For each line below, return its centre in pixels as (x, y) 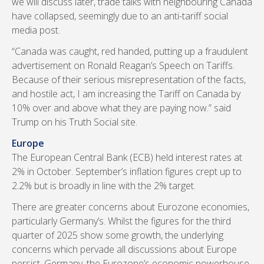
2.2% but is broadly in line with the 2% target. (104, 186)
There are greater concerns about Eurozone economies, (131, 207)
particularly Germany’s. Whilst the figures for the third (121, 221)
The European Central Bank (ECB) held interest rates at (127, 157)
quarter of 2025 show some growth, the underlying (118, 235)
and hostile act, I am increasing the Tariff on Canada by (126, 94)
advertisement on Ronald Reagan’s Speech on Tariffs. (123, 65)
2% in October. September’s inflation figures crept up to (127, 171)
